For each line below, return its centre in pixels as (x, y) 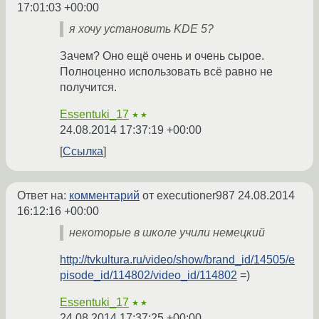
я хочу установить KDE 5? (141, 29)
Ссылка (83, 152)
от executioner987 (189, 196)
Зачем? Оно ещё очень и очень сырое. (162, 56)
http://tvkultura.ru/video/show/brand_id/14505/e (177, 260)
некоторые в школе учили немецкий (167, 233)
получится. (88, 88)
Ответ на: (43, 196)
